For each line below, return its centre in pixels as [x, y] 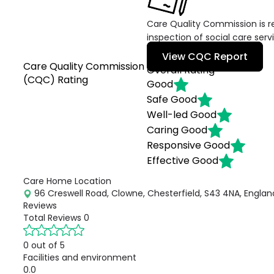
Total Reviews [52, 218]
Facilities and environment [80, 257]
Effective [168, 160]
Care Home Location [67, 181]
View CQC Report [205, 57]
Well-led [168, 114]
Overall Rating [181, 70]
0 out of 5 [44, 245]
